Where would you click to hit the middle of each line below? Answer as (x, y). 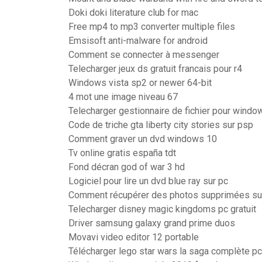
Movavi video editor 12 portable (134, 237)
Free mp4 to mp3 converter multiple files (152, 27)
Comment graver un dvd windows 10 (143, 139)
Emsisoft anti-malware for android (138, 41)
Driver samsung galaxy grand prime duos (152, 223)
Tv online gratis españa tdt (122, 153)
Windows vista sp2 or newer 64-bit (140, 83)
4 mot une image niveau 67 (123, 97)
